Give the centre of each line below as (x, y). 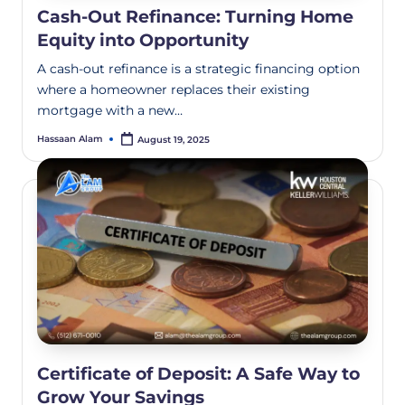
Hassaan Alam (70, 139)
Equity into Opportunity (143, 39)
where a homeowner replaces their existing (174, 89)
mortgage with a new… (110, 110)
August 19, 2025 (174, 140)
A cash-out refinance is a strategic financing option (198, 68)
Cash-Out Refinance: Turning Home (195, 16)
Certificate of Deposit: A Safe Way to (198, 374)
